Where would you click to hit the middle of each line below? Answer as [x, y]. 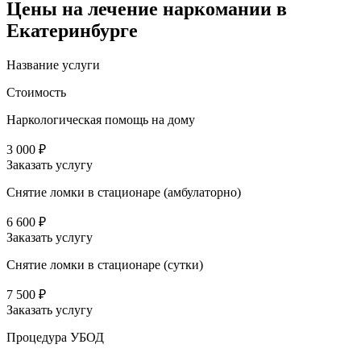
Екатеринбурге [72, 30]
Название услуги [53, 64]
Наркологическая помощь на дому [101, 119]
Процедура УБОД [55, 337]
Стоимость [36, 92]
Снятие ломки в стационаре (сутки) [105, 264]
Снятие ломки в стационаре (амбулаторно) [124, 192]
